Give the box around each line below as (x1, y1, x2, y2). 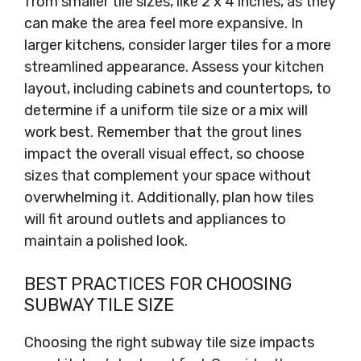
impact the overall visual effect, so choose (24, 145, 305, 163)
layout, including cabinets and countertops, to (24, 80, 331, 98)
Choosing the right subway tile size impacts (24, 334, 314, 351)
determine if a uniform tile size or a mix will (24, 102, 308, 119)
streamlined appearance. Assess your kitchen (24, 58, 324, 76)
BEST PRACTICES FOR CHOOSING (24, 273, 292, 295)
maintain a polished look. (24, 232, 188, 250)
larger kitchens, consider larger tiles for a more (24, 36, 331, 54)
